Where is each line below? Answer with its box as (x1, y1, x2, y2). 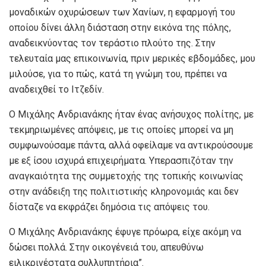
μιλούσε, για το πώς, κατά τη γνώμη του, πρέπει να (9, 68, 227, 80)
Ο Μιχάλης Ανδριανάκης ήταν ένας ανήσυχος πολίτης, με (9, 108, 254, 120)
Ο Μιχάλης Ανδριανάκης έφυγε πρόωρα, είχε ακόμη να (9, 226, 241, 237)
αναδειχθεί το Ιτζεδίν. (9, 83, 104, 95)
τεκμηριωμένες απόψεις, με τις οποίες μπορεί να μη (9, 123, 233, 135)
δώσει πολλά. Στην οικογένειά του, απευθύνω (9, 241, 204, 253)
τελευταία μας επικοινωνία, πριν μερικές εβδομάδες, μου (9, 52, 255, 64)
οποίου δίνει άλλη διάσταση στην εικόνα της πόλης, (9, 21, 231, 33)
